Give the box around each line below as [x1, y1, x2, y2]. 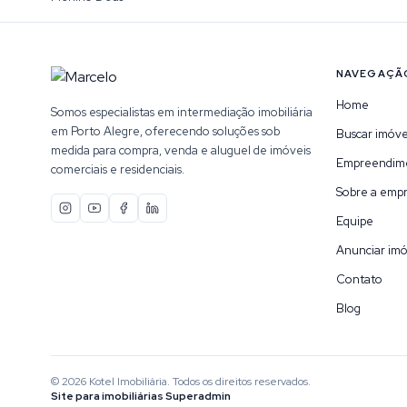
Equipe [336, 213, 373, 229]
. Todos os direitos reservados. [167, 374, 311, 389]
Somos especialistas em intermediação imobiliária [51, 104, 313, 120]
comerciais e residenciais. [51, 162, 184, 177]
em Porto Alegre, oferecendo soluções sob [51, 124, 280, 139]
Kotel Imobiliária [89, 374, 167, 389]
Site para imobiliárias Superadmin [51, 389, 231, 403]
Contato [336, 272, 382, 287]
